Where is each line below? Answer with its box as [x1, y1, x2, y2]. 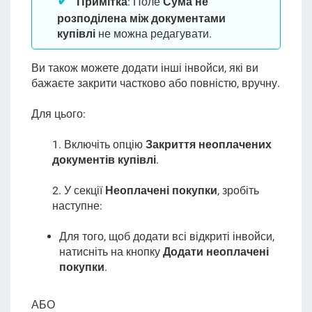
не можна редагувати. [95, 27, 212, 40]
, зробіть [217, 184, 259, 197]
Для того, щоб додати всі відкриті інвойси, [58, 230, 274, 243]
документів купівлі [52, 153, 156, 166]
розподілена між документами [56, 12, 226, 25]
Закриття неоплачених [145, 138, 272, 151]
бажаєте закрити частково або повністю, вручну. [31, 77, 280, 90]
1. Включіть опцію [52, 138, 146, 151]
